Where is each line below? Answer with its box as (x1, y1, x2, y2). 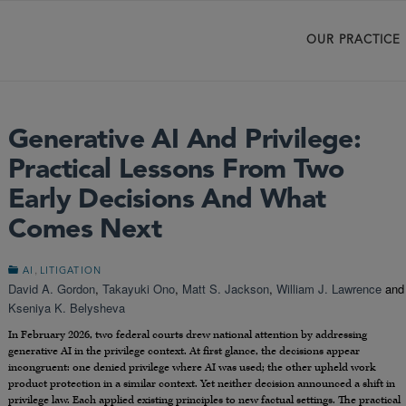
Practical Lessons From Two (8, 157, 344, 184)
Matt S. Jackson (182, 280, 269, 297)
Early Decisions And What (8, 187, 326, 214)
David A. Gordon (8, 280, 95, 297)
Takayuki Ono (102, 280, 175, 297)
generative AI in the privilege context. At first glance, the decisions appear (8, 344, 360, 359)
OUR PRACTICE (306, 34, 401, 46)
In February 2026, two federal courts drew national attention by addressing (8, 328, 367, 343)
